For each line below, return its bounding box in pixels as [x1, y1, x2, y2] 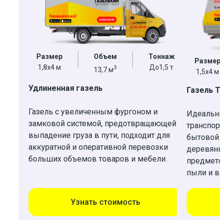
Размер [36, 52, 62, 60]
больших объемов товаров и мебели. [28, 154, 167, 164]
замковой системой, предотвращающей [28, 118, 176, 128]
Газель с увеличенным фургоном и [28, 107, 158, 116]
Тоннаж [148, 52, 175, 60]
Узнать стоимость [70, 197, 140, 207]
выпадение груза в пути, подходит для [28, 130, 170, 140]
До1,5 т [149, 63, 173, 71]
